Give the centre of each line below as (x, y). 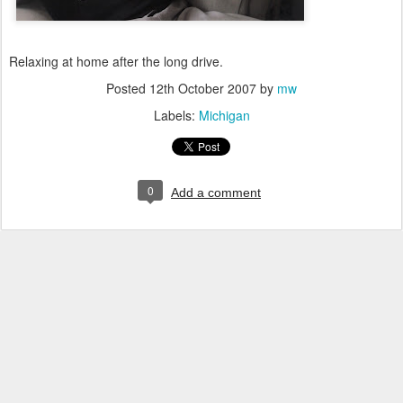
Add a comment (216, 193)
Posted (128, 88)
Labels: (176, 115)
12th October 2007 (203, 88)
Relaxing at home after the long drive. (116, 61)
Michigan (224, 115)
